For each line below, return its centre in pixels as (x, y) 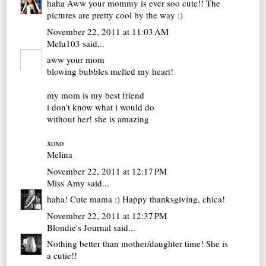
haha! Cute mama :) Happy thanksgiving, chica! (136, 199)
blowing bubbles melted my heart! (110, 72)
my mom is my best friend (96, 95)
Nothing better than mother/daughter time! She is (138, 244)
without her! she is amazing (98, 119)
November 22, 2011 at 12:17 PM (107, 171)
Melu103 (64, 43)
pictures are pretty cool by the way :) (115, 15)
